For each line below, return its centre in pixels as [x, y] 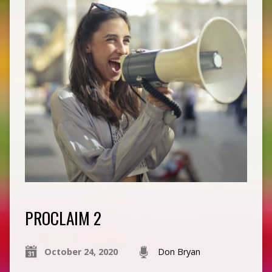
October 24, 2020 [81, 251]
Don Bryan [179, 251]
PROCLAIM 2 [63, 217]
